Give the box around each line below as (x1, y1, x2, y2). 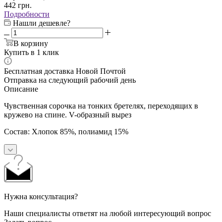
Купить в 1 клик (4, 48, 59, 56)
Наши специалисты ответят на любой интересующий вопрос (4, 209, 211, 218)
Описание (4, 84, 38, 93)
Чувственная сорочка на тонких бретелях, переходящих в (4, 101, 198, 110)
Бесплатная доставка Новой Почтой (4, 66, 126, 75)
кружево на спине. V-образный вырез (4, 110, 131, 119)
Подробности (4, 9, 50, 18)
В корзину (13, 39, 48, 48)
